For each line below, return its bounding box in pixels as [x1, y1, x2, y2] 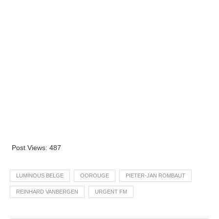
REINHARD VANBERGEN [16, 188, 78, 195]
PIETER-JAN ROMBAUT [126, 172, 185, 178]
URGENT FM [95, 188, 127, 195]
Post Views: [12, 143, 47, 152]
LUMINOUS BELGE [16, 172, 64, 178]
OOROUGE [80, 172, 109, 178]
